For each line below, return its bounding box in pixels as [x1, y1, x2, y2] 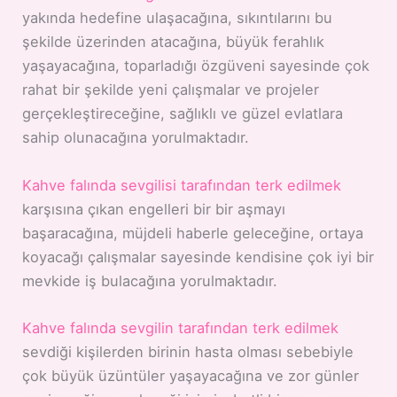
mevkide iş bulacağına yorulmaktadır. [22, 271, 278, 290]
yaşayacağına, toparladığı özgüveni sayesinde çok [22, 57, 370, 75]
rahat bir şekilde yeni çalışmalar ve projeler [22, 81, 320, 99]
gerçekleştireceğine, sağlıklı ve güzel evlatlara [22, 105, 344, 123]
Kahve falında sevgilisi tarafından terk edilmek [22, 175, 342, 194]
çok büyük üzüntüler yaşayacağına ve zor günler [22, 366, 360, 385]
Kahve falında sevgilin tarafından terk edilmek [22, 318, 339, 337]
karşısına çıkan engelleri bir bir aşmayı [22, 199, 286, 218]
